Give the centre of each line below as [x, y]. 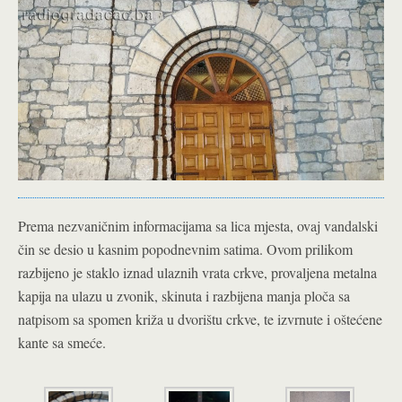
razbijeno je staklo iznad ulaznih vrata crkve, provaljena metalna [197, 273]
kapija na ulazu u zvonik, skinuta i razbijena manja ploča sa [184, 296]
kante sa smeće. [62, 343]
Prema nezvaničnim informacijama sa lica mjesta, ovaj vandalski [198, 226]
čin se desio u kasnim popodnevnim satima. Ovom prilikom [185, 249]
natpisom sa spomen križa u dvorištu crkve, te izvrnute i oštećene [200, 319]
